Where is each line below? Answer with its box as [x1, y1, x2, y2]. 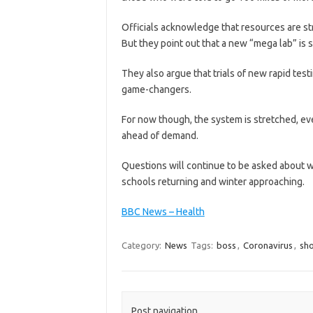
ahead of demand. [121, 129, 198, 141]
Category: [121, 240, 163, 250]
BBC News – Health [121, 205, 205, 217]
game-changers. [121, 83, 191, 95]
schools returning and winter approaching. [121, 175, 305, 187]
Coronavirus [242, 240, 293, 250]
